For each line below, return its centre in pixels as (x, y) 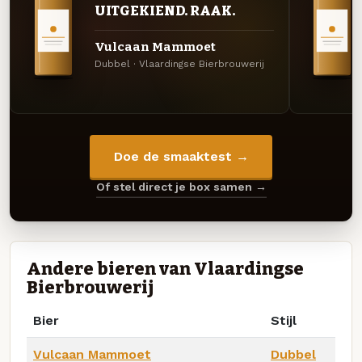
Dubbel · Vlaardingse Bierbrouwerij (179, 64)
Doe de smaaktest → (181, 157)
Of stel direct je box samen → (181, 187)
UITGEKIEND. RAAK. (165, 11)
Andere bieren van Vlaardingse (165, 269)
